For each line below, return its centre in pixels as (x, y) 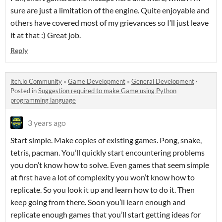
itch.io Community (36, 81)
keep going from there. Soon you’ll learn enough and (98, 202)
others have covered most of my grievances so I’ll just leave (110, 23)
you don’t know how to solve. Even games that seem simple (110, 165)
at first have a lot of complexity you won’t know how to (103, 177)
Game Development (97, 81)
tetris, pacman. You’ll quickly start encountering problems (108, 152)
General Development (163, 81)
